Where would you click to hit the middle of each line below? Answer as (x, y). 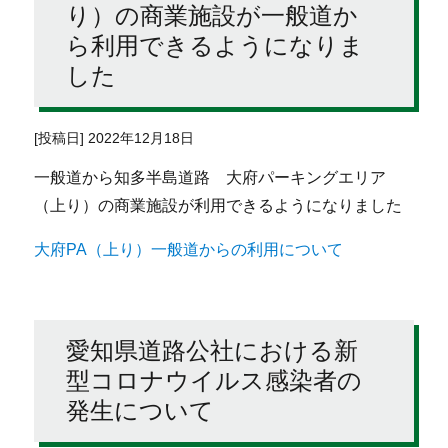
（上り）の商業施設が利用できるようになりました (218, 206)
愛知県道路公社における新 (212, 351)
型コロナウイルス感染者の (214, 381)
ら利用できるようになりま (215, 46)
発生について (140, 411)
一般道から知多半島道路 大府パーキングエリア (210, 178)
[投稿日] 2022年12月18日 (114, 139)
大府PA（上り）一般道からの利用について (189, 250)
